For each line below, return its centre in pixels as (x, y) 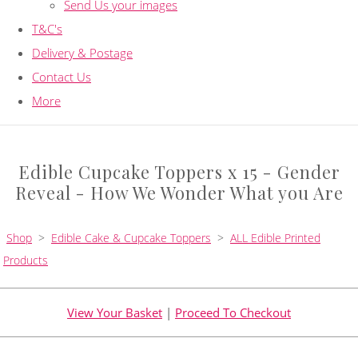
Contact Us (62, 76)
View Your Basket (115, 312)
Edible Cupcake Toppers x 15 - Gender (179, 171)
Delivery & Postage (82, 52)
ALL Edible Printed (275, 237)
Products (26, 260)
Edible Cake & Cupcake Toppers (131, 237)
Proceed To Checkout (233, 312)
